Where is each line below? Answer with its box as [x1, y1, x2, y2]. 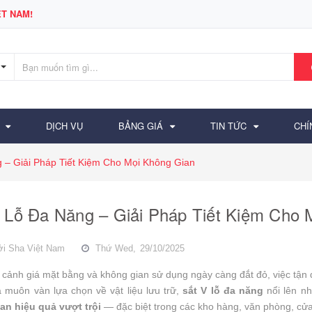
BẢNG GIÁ [118, 118, 163, 132]
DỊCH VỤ [46, 118, 83, 132]
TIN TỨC [210, 118, 247, 132]
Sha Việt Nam [8, 242, 65, 253]
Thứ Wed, [93, 242, 139, 253]
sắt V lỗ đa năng [182, 284, 264, 296]
